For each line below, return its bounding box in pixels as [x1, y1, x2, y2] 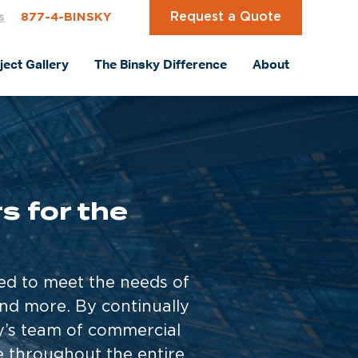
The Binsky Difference [94, 59, 227, 72]
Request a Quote [170, 11, 281, 23]
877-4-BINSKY [21, 12, 111, 22]
